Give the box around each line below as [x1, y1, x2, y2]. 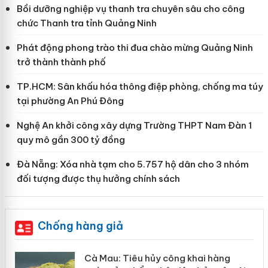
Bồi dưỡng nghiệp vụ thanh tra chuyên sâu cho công [16, 2, 245, 14]
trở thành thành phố [16, 56, 106, 68]
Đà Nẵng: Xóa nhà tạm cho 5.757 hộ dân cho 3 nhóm [16, 158, 249, 170]
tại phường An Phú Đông [16, 95, 124, 106]
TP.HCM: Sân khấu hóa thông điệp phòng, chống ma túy [16, 80, 263, 92]
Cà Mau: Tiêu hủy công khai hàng [84, 252, 230, 264]
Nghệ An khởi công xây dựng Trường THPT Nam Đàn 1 [16, 119, 252, 131]
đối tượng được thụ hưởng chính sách [16, 172, 180, 184]
